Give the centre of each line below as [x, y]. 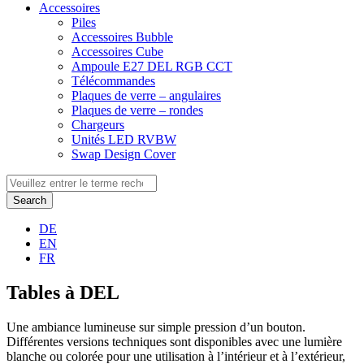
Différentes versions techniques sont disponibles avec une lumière [174, 341]
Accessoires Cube [117, 52]
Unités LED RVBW [124, 139]
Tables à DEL [63, 292]
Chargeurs [98, 125]
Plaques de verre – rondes [137, 110]
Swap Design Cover [123, 154]
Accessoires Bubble [122, 37]
